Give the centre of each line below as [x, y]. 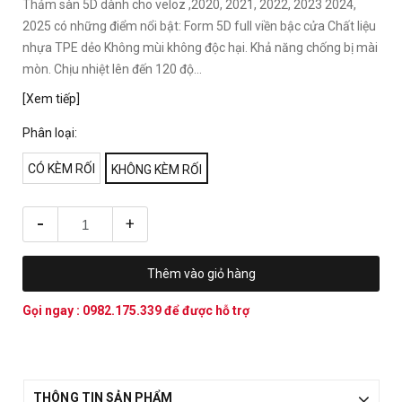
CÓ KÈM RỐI [61, 169]
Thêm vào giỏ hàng [201, 274]
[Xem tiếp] [51, 99]
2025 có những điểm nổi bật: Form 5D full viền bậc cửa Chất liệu [199, 26]
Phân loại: [50, 133]
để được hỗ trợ [207, 310]
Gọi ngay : [52, 310]
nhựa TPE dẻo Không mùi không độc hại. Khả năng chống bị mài [200, 48]
